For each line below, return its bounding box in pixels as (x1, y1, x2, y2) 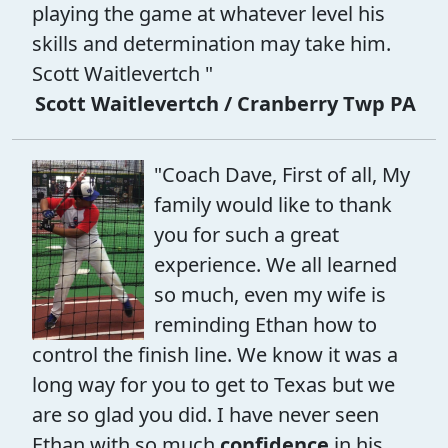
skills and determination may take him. (32, 29, 391, 57)
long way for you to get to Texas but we (32, 370, 395, 398)
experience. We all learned (154, 250, 397, 278)
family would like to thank (154, 190, 392, 218)
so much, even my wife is (154, 280, 386, 308)
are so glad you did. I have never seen (32, 400, 379, 428)
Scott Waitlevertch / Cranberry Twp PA (35, 89, 416, 117)
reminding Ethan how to (154, 310, 377, 338)
